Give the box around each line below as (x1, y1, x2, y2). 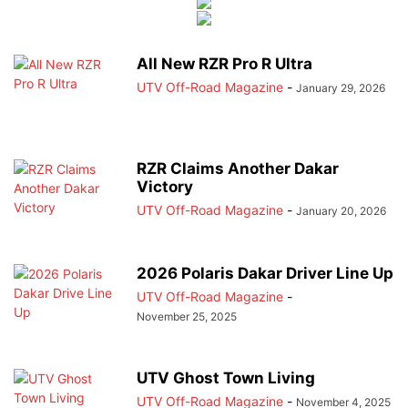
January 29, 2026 (296, 81, 385, 95)
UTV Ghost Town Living (137, 369, 315, 387)
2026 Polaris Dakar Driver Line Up (137, 264, 393, 282)
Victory (137, 178, 193, 196)
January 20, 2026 (296, 204, 386, 218)
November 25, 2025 (137, 310, 237, 323)
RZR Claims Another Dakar (137, 159, 339, 178)
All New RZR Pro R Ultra (137, 55, 312, 73)
